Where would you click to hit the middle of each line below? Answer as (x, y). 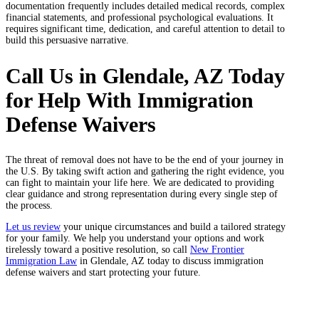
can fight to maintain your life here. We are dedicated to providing (140, 183)
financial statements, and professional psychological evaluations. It (140, 18)
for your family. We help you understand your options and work (135, 239)
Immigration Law (41, 261)
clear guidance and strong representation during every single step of (142, 194)
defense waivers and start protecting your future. (103, 273)
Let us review (33, 227)
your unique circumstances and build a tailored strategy (173, 227)
